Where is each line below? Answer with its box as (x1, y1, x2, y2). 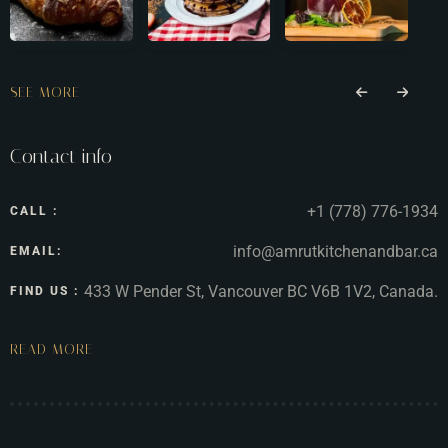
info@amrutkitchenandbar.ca (233, 242, 438, 262)
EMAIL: (10, 244, 63, 259)
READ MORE (10, 341, 93, 359)
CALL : (10, 204, 59, 219)
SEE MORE (10, 84, 80, 102)
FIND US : (10, 284, 80, 299)
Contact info (10, 144, 112, 169)
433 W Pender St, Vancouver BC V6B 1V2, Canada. (84, 282, 438, 302)
